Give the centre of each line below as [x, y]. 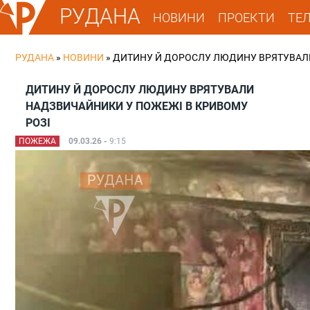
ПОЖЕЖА [37, 141]
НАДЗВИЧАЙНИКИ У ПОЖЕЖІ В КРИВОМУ [137, 106]
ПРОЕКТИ [247, 17]
